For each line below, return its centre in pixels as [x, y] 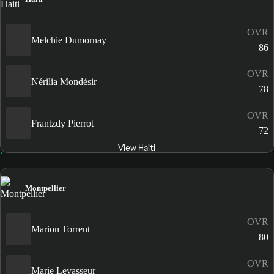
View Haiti [137, 148]
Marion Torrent [61, 229]
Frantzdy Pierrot [62, 123]
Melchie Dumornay [69, 40]
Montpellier [46, 188]
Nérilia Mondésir [64, 81]
